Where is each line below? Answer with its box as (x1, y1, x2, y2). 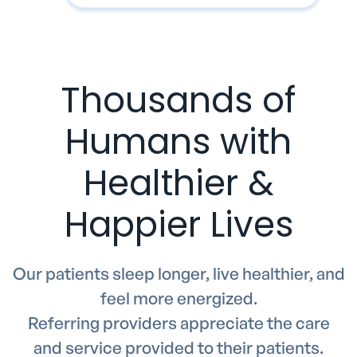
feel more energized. (100, 287, 257, 308)
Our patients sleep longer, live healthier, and (12, 262, 345, 284)
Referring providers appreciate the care (27, 312, 330, 333)
